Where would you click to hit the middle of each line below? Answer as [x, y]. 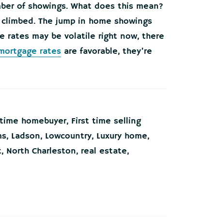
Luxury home [122, 136]
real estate [104, 151]
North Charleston [41, 151]
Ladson [26, 136]
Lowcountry [68, 136]
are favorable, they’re [107, 51]
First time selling [106, 121]
